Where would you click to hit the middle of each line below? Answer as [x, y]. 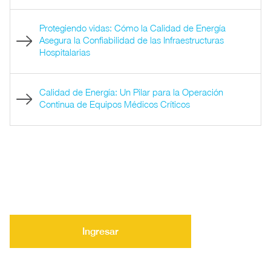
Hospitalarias [64, 52]
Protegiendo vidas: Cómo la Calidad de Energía [132, 28]
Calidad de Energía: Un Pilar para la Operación [131, 92]
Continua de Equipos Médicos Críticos [114, 104]
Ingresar [100, 231]
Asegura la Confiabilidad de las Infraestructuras [131, 40]
